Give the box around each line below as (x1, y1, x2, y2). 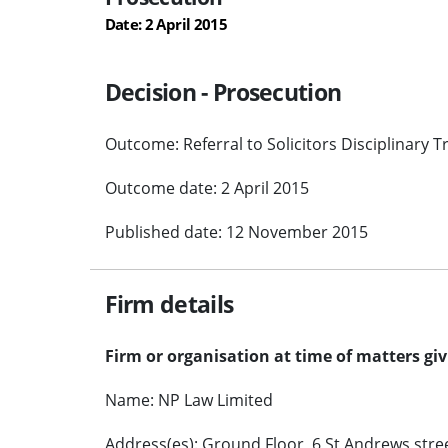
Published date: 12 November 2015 (104, 220, 368, 243)
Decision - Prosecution (104, 75, 342, 108)
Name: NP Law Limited (104, 388, 273, 411)
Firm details (104, 287, 234, 320)
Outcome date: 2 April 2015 (104, 176, 309, 199)
